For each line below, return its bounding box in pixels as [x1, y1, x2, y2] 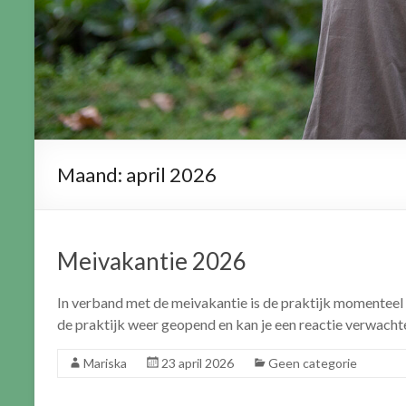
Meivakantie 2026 [57, 246, 246, 275]
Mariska [83, 354, 127, 371]
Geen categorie [268, 354, 357, 371]
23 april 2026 [161, 354, 234, 371]
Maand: [57, 161, 126, 187]
